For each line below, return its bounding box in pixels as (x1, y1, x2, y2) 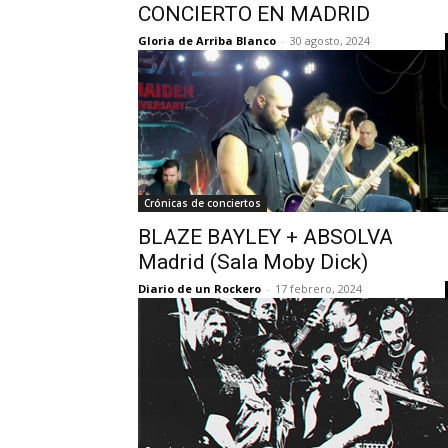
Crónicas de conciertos (144, 195, 261, 210)
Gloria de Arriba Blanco (138, 32, 276, 48)
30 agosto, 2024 (290, 32, 370, 48)
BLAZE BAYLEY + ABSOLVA (138, 224, 393, 249)
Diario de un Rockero (138, 280, 261, 296)
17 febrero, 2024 (275, 280, 362, 296)
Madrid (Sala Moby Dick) (138, 249, 368, 274)
